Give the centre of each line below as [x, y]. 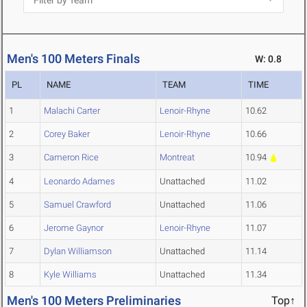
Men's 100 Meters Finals [73, 59]
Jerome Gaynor [74, 228]
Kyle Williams [70, 275]
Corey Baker [67, 134]
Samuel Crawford [77, 205]
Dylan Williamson [78, 251]
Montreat [177, 158]
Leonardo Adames [79, 182]
